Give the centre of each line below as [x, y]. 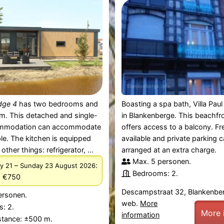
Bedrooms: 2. [155, 173]
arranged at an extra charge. [169, 150]
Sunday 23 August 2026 [57, 165]
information [141, 215]
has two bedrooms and [57, 104]
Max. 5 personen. [162, 161]
